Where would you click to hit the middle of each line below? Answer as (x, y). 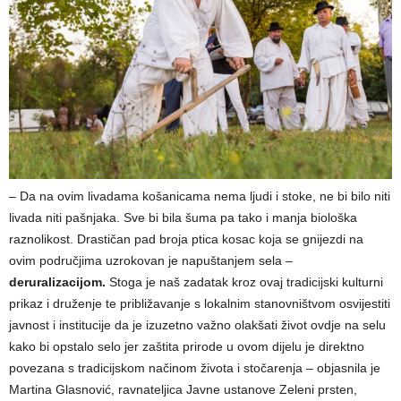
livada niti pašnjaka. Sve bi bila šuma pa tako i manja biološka (183, 217)
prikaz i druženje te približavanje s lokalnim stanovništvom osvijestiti (200, 303)
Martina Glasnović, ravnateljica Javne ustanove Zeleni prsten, (183, 389)
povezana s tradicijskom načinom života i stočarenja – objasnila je (195, 367)
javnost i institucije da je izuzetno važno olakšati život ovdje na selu (197, 324)
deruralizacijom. (57, 282)
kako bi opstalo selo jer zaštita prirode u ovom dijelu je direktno (187, 346)
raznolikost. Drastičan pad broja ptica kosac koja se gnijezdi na (186, 239)
